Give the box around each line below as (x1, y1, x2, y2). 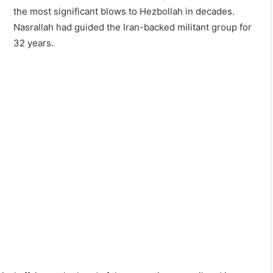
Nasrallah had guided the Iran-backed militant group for (13, 21, 252, 34)
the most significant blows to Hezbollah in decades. (13, 5, 235, 18)
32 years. (13, 37, 54, 49)
